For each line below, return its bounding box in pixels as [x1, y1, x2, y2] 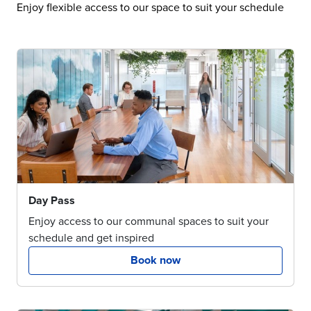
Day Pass [28, 195, 75, 206]
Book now [131, 255, 180, 266]
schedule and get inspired [28, 233, 154, 244]
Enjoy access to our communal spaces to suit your [28, 216, 269, 227]
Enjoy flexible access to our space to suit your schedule [17, 2, 284, 13]
